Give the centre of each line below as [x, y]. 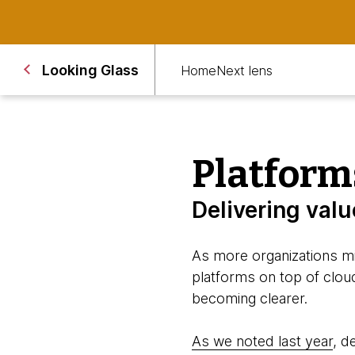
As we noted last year [262, 341]
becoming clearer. [251, 298]
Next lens [244, 70]
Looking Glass [90, 70]
